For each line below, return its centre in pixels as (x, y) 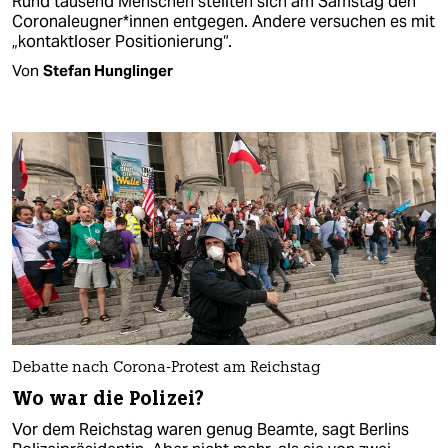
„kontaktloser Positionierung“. (122, 42)
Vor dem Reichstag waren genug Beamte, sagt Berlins (210, 429)
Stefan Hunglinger (108, 71)
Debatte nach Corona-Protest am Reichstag (166, 368)
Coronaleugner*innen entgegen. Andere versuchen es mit (223, 22)
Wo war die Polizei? (108, 398)
